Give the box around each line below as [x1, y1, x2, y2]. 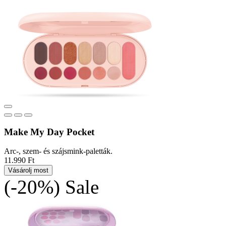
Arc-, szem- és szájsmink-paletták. [4, 147, 112, 156]
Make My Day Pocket [4, 126, 94, 137]
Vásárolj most [8, 166, 48, 175]
